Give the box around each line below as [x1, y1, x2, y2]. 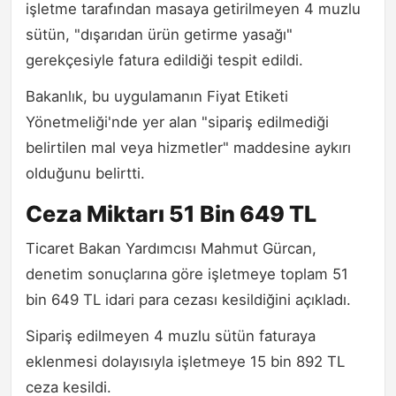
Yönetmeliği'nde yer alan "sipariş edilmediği [26, 112, 329, 131]
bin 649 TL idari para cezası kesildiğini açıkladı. [26, 290, 351, 308]
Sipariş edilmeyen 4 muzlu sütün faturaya [26, 326, 316, 345]
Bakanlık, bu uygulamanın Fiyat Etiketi [26, 87, 288, 105]
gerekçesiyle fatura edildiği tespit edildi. [26, 50, 303, 69]
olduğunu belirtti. [26, 164, 145, 182]
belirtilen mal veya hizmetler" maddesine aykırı [26, 138, 351, 156]
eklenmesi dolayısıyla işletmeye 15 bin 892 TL [26, 352, 345, 370]
